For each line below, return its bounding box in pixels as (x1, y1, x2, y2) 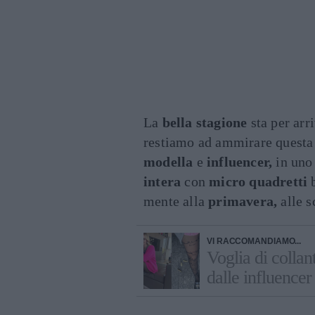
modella (143, 154, 193, 169)
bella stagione (162, 115, 247, 130)
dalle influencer (207, 267, 311, 288)
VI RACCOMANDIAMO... (207, 236, 302, 246)
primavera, (208, 193, 278, 209)
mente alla (143, 193, 209, 209)
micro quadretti (209, 174, 308, 189)
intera (143, 174, 181, 189)
